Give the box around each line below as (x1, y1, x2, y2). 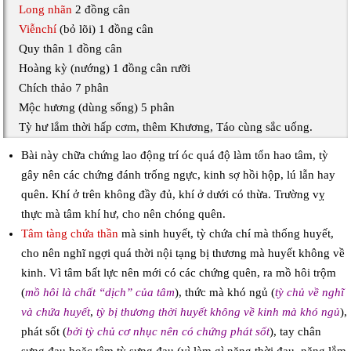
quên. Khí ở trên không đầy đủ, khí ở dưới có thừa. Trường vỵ (20, 188, 325, 201)
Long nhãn (19, 3, 73, 16)
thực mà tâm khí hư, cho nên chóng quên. (20, 208, 229, 221)
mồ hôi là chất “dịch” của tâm (24, 286, 175, 299)
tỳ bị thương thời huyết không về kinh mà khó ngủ (96, 306, 340, 319)
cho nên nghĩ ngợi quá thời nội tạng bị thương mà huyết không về (20, 247, 345, 260)
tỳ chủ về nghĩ (274, 286, 344, 299)
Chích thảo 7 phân (19, 81, 110, 95)
